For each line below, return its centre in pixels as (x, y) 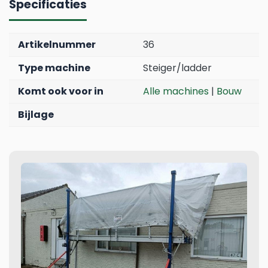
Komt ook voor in (61, 92)
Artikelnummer (57, 45)
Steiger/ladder (177, 68)
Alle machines (176, 92)
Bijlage (36, 115)
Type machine (54, 68)
